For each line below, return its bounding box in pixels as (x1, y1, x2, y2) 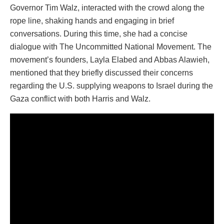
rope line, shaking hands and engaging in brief (10, 16, 174, 25)
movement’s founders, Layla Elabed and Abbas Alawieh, (10, 55, 209, 64)
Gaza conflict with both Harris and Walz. (10, 94, 150, 103)
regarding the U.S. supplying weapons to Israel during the (10, 81, 213, 90)
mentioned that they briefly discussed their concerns (10, 68, 193, 77)
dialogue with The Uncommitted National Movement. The (10, 42, 211, 51)
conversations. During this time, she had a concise (10, 29, 187, 38)
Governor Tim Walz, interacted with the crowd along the (10, 3, 204, 12)
